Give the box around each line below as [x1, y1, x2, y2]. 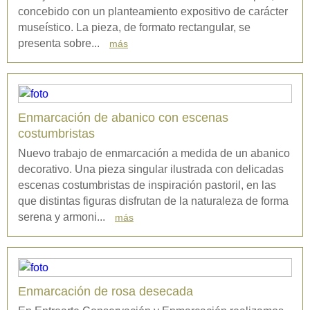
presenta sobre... [18, 37, 102, 49]
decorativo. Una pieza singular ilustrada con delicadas [18, 163, 284, 175]
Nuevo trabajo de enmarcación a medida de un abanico [18, 147, 290, 159]
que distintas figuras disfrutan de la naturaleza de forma [18, 195, 289, 207]
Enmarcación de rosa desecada [18, 284, 193, 298]
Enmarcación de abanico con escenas [18, 111, 228, 125]
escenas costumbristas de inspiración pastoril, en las [18, 179, 276, 191]
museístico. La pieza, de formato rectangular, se [18, 21, 250, 33]
